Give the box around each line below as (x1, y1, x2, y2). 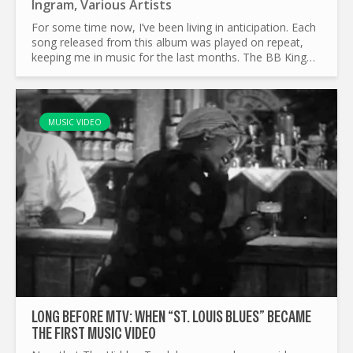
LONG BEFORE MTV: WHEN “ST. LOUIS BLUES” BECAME (32, 307, 311, 328)
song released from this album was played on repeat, (32, 34, 303, 50)
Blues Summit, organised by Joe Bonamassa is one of (32, 64, 307, 80)
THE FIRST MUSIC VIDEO (32, 323, 156, 344)
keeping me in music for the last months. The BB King (32, 49, 307, 65)
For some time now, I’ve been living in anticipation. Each (32, 19, 316, 35)
